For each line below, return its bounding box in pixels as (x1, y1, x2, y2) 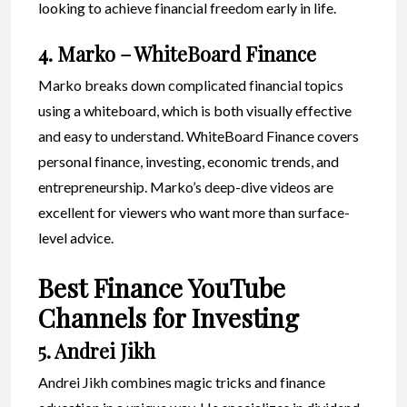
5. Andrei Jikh (38, 337, 155, 363)
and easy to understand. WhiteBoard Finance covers (38, 126, 359, 144)
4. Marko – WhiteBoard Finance (38, 40, 316, 66)
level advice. (38, 228, 114, 246)
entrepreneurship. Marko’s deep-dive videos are (38, 177, 333, 195)
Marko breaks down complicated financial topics (38, 75, 343, 94)
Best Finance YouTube (38, 270, 285, 304)
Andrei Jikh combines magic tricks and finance (38, 372, 325, 391)
